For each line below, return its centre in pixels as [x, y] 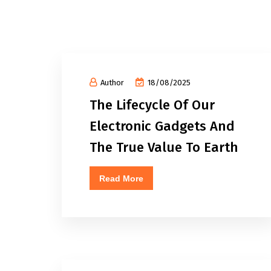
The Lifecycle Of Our [152, 105]
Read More [121, 178]
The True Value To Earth [164, 147]
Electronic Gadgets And [162, 126]
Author [112, 83]
